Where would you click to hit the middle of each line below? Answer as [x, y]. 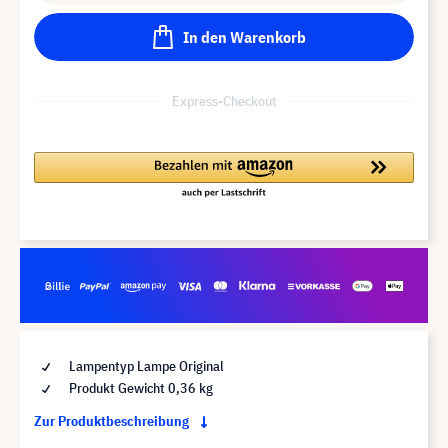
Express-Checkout [224, 100]
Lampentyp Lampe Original [145, 365]
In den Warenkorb [244, 36]
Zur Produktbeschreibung [113, 420]
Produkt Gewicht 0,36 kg [139, 387]
